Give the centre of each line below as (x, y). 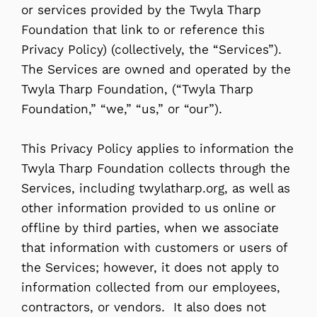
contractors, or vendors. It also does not (144, 307)
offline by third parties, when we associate (150, 227)
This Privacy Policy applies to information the (157, 148)
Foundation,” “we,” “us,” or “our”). (122, 109)
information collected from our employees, (151, 287)
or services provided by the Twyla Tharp (141, 10)
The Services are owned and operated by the (156, 69)
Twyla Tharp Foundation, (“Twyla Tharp (137, 89)
